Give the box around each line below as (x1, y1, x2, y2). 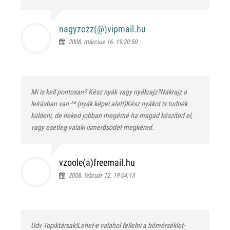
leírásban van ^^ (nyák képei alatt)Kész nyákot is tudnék (31, 100, 187, 108)
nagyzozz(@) (59, 24, 107, 34)
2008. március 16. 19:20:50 (65, 38, 137, 46)
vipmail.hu (107, 24, 146, 34)
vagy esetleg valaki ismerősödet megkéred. (31, 123, 154, 131)
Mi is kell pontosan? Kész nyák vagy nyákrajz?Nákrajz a (31, 88, 187, 96)
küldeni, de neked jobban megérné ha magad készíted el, (31, 111, 193, 120)
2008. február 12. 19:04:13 (65, 171, 135, 179)
